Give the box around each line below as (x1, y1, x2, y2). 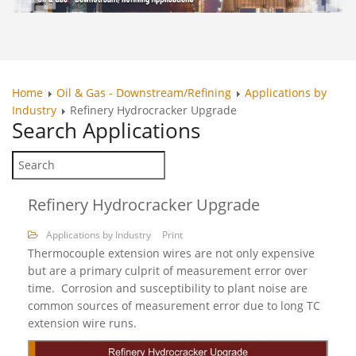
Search (12, 116, 77, 145)
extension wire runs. (28, 315, 137, 331)
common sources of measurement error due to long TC (28, 298, 320, 314)
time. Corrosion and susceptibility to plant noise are (28, 281, 308, 296)
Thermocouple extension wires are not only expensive (28, 246, 315, 261)
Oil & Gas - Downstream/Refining (56, 85, 231, 101)
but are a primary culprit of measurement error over (28, 263, 308, 279)
